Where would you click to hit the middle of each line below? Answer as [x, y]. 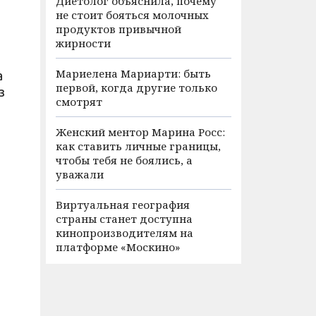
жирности [83, 43]
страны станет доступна [124, 219]
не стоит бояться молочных [132, 15]
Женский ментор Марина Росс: [140, 132]
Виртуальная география [123, 205]
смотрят [79, 102]
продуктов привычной [119, 29]
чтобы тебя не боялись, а [124, 160]
